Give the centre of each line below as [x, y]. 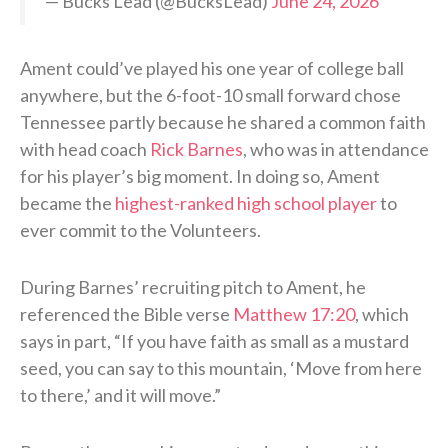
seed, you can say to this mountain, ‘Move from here [221, 368]
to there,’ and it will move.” [120, 395]
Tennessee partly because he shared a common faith [223, 122]
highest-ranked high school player [246, 203]
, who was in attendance [336, 149]
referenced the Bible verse [126, 314]
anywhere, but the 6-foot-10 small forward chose [210, 95]
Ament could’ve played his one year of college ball [212, 68]
